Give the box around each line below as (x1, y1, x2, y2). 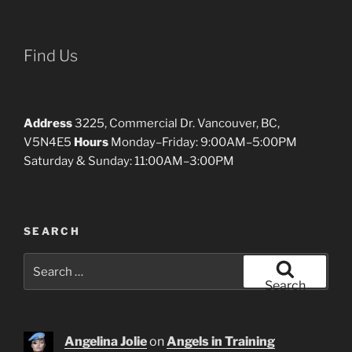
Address (24, 116, 72, 131)
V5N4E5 (24, 135, 74, 150)
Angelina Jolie (64, 333, 147, 349)
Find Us (24, 46, 78, 66)
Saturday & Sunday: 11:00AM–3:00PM (24, 154, 234, 169)
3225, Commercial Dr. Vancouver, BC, (72, 116, 280, 131)
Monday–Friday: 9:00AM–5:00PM (108, 135, 297, 150)
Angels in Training (167, 333, 275, 349)
